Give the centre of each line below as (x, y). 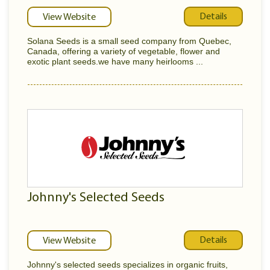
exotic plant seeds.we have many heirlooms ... (115, 61)
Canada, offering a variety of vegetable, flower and (124, 51)
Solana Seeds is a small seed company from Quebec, (129, 41)
